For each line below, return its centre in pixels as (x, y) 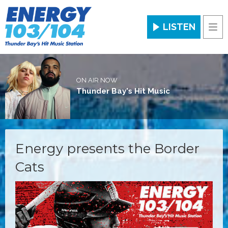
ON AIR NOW (97, 80)
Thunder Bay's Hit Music (123, 91)
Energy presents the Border (107, 148)
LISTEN (179, 26)
